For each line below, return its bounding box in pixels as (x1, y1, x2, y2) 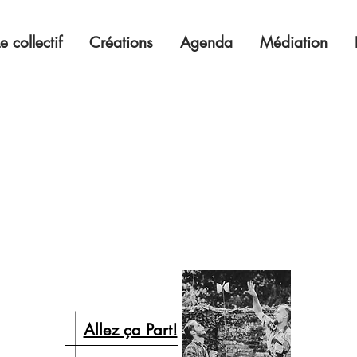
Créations (89, 33, 153, 53)
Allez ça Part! (83, 320, 178, 340)
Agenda (180, 33, 233, 53)
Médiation (260, 33, 328, 53)
